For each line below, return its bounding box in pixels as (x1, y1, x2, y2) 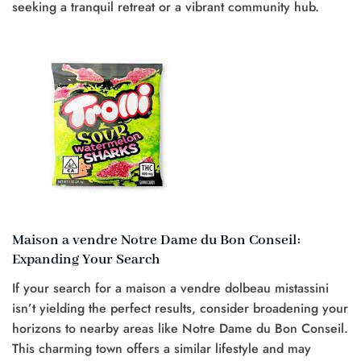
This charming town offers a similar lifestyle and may (12, 338, 311, 358)
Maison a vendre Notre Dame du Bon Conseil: (12, 231, 301, 251)
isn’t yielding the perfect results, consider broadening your (12, 298, 348, 317)
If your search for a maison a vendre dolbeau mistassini (12, 278, 329, 297)
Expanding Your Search (12, 251, 160, 270)
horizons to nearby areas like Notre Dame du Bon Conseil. (12, 318, 348, 338)
